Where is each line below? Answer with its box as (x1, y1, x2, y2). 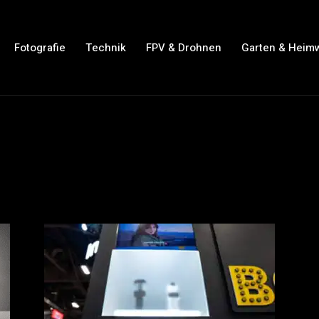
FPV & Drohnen (145, 39, 221, 56)
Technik (85, 39, 126, 56)
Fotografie (14, 39, 66, 56)
